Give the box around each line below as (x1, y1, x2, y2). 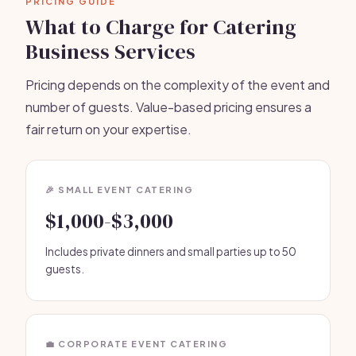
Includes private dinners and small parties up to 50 (45, 245, 296, 258)
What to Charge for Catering (25, 13, 296, 41)
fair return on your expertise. (25, 121, 192, 137)
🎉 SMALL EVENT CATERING (45, 184, 193, 195)
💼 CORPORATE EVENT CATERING (45, 339, 227, 349)
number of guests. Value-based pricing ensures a (25, 99, 311, 115)
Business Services (25, 37, 195, 66)
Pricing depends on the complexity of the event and (25, 76, 330, 93)
